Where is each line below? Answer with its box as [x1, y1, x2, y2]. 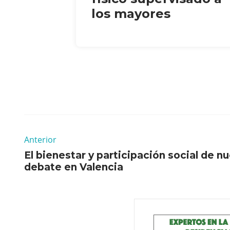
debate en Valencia [24, 161, 123, 174]
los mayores [91, 6, 170, 22]
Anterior [24, 134, 56, 146]
